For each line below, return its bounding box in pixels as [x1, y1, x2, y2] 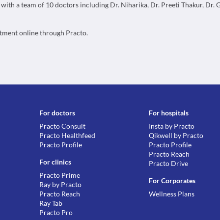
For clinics [39, 158, 72, 166]
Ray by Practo [39, 180, 82, 189]
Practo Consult [39, 122, 86, 130]
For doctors [39, 109, 76, 117]
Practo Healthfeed [39, 131, 96, 139]
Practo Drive [149, 159, 189, 167]
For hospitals [149, 109, 189, 117]
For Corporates [149, 176, 196, 185]
